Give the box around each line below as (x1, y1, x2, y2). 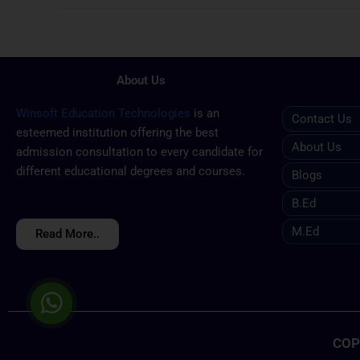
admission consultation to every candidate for (16, 145, 263, 160)
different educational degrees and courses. (16, 164, 245, 179)
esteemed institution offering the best (16, 125, 219, 141)
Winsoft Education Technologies (16, 106, 190, 121)
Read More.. (35, 226, 100, 241)
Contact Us (292, 112, 352, 127)
